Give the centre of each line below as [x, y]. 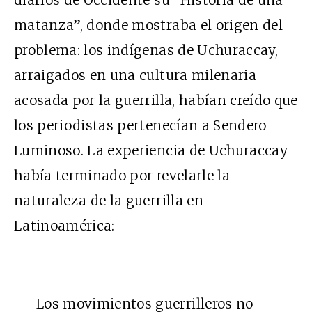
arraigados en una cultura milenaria [135, 76]
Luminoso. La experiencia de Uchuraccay [151, 151]
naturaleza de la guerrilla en [109, 201]
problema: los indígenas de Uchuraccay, [146, 50]
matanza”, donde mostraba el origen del [148, 25]
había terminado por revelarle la [122, 176]
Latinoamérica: [64, 226]
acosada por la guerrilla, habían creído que [156, 101]
